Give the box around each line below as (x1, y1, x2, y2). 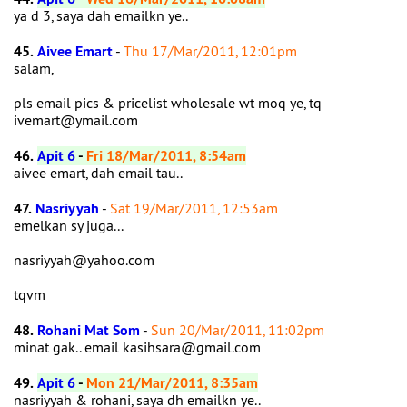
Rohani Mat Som (37, 321, 140, 340)
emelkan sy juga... (14, 216, 124, 234)
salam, (14, 59, 54, 77)
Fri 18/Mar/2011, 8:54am (86, 146, 246, 165)
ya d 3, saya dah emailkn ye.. (14, 6, 191, 25)
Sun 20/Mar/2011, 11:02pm (151, 321, 324, 339)
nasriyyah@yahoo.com (14, 251, 154, 269)
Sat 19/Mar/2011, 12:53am (110, 199, 278, 217)
